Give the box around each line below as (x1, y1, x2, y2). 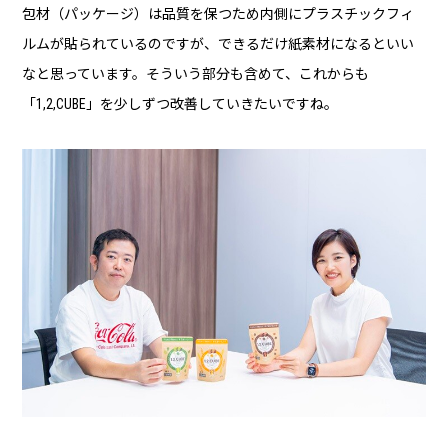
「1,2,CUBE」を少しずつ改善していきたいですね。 (22, 95, 339, 112)
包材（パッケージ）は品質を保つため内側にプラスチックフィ (22, 5, 415, 22)
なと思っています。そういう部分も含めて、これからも (22, 65, 370, 82)
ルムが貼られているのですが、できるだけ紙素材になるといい (22, 35, 415, 52)
